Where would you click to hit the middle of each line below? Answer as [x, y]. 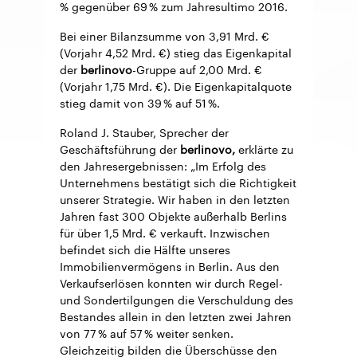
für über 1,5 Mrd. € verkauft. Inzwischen [165, 231]
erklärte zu [264, 148]
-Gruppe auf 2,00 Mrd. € [197, 68]
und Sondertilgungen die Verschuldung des [177, 298]
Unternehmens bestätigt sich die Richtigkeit [178, 181]
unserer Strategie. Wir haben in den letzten [175, 198]
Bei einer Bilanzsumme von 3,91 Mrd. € [165, 35]
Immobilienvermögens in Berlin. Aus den [170, 265]
